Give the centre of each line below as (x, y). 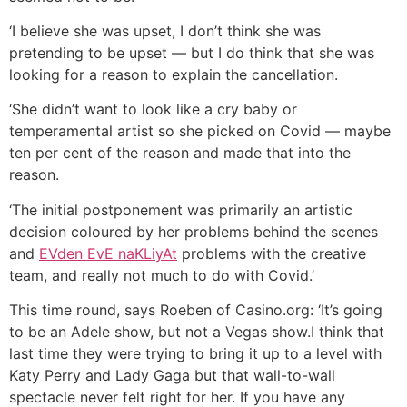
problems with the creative (272, 253)
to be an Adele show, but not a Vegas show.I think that (197, 332)
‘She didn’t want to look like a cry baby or (153, 109)
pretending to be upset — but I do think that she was (192, 53)
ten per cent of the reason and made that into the (180, 153)
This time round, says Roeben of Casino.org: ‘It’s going (196, 310)
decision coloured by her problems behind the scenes (194, 231)
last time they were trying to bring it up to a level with (195, 354)
